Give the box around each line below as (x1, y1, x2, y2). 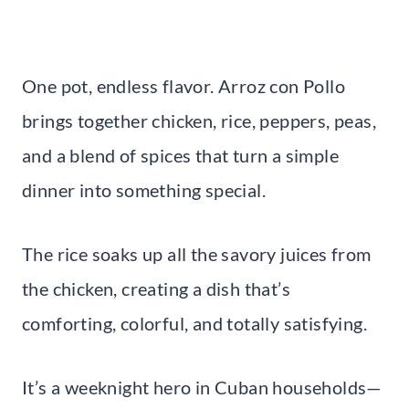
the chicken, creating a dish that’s (22, 278, 290, 300)
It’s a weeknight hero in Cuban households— (22, 376, 382, 399)
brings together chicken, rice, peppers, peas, (22, 110, 376, 132)
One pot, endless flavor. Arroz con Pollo (22, 75, 345, 98)
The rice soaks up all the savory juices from (22, 243, 372, 266)
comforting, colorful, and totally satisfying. (22, 312, 367, 335)
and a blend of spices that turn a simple (22, 144, 339, 167)
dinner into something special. (22, 179, 266, 202)
